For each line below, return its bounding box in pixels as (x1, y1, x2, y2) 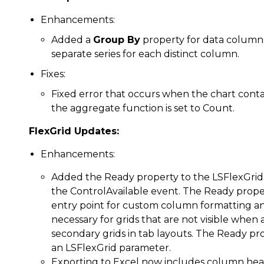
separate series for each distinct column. (51, 48, 239, 60)
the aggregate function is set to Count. (51, 103, 235, 114)
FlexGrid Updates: (29, 126, 119, 137)
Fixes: (41, 68, 65, 80)
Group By (93, 34, 140, 45)
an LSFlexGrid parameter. (51, 242, 171, 253)
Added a (51, 34, 93, 45)
